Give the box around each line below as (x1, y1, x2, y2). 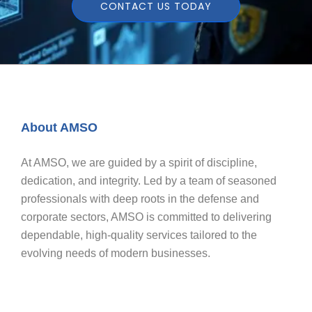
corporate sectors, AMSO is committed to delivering (21, 208, 272, 221)
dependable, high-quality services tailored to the (21, 226, 257, 239)
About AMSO (21, 118, 97, 132)
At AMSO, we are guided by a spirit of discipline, (21, 154, 257, 166)
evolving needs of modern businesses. (21, 244, 210, 257)
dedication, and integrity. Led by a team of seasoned (21, 172, 276, 185)
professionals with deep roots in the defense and (21, 190, 259, 203)
